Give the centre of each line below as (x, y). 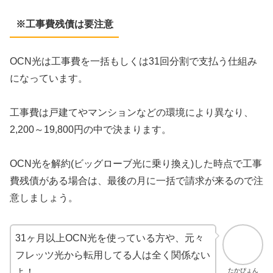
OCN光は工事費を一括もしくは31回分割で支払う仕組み (133, 62)
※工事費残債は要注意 (64, 24)
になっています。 (49, 79)
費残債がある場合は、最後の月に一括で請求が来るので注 (136, 181)
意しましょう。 (44, 198)
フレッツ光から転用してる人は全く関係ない (113, 255)
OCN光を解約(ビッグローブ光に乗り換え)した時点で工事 (136, 164)
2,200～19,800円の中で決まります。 (90, 130)
